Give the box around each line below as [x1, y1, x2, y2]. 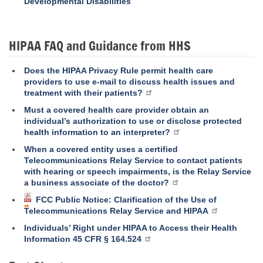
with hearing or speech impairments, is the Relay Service [24, 166, 251, 176]
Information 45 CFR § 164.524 [24, 234, 141, 244]
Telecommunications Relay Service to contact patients [24, 155, 242, 165]
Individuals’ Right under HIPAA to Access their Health [24, 222, 237, 232]
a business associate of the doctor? [24, 177, 169, 187]
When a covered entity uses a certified [24, 144, 178, 154]
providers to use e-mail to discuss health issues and [24, 76, 235, 86]
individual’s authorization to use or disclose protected [24, 116, 242, 126]
